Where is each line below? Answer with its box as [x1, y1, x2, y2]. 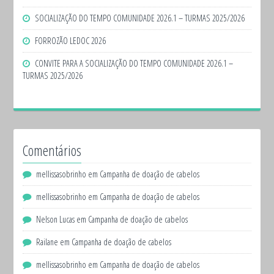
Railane [36, 236, 59, 248]
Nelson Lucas [36, 213, 75, 226]
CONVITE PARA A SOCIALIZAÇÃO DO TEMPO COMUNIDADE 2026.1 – [35, 57, 234, 70]
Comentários [23, 141, 82, 161]
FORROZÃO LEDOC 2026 [35, 35, 106, 47]
